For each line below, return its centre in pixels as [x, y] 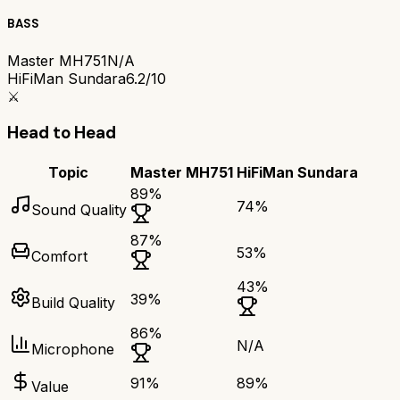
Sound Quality [79, 210]
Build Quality [73, 303]
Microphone [73, 350]
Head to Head [62, 133]
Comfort [59, 257]
